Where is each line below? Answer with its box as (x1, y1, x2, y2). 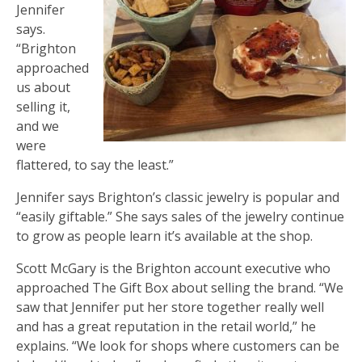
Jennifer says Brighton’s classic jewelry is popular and (16, 187, 339, 206)
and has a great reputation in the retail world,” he (16, 317, 316, 335)
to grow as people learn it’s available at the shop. (16, 226, 313, 245)
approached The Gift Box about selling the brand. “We (16, 278, 343, 297)
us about (16, 78, 70, 96)
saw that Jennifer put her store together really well (16, 297, 324, 316)
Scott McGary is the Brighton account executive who (16, 259, 330, 277)
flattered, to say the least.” (16, 155, 174, 174)
